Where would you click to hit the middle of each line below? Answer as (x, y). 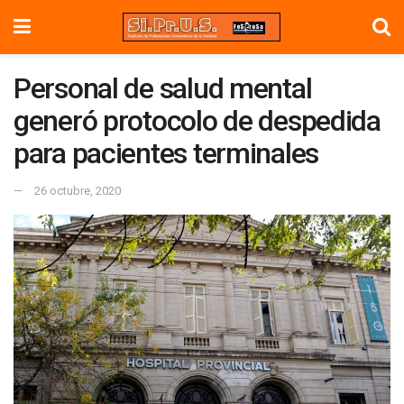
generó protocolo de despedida (197, 121)
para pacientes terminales (166, 153)
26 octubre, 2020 (78, 190)
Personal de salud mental (163, 88)
